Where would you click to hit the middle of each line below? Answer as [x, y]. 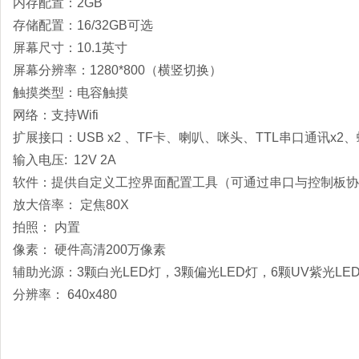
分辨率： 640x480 [65, 294]
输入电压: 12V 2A [65, 160]
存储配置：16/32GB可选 [83, 25]
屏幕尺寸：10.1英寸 [70, 48]
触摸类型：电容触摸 [71, 93]
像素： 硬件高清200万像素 [89, 250]
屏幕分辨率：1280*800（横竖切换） [117, 70]
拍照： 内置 [46, 227]
